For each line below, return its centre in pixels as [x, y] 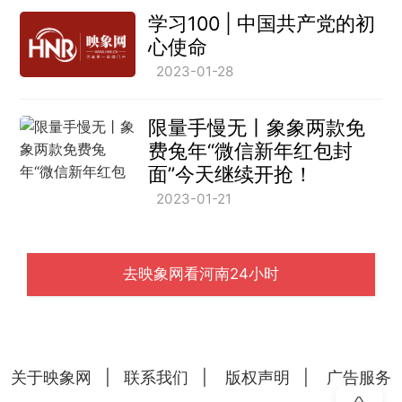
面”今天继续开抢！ [230, 175]
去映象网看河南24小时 [201, 274]
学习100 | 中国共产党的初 [261, 24]
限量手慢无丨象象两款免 [256, 128]
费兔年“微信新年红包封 [250, 151]
